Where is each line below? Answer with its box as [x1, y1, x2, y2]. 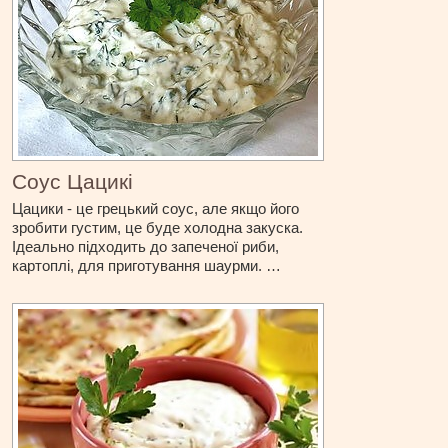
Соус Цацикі [12, 170, 134, 194]
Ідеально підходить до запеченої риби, [12, 238, 280, 256]
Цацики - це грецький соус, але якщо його [12, 200, 300, 218]
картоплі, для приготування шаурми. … [12, 257, 282, 275]
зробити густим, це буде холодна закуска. [12, 219, 304, 237]
